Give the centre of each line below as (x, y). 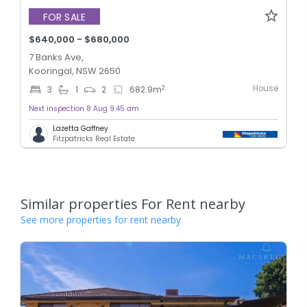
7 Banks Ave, (56, 58)
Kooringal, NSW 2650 (75, 71)
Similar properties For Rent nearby (133, 204)
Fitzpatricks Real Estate (94, 139)
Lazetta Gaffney (81, 129)
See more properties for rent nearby (101, 220)
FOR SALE (64, 17)
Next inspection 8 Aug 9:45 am (84, 109)
